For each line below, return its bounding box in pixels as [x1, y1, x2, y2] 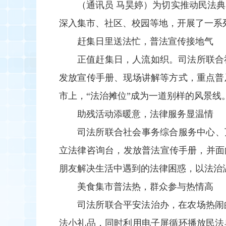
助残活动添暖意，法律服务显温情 [77, 109, 213, 119]
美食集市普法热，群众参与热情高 [77, 182, 213, 192]
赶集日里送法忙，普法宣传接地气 [77, 36, 213, 46]
